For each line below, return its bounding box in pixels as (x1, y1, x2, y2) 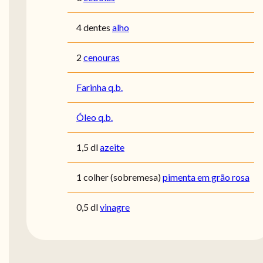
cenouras (83, 52, 120, 63)
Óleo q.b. (76, 112, 113, 123)
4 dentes (76, 22, 110, 33)
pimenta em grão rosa (163, 171, 249, 183)
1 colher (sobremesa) (76, 171, 161, 183)
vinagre (100, 201, 130, 213)
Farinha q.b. (76, 82, 123, 93)
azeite (100, 141, 124, 153)
